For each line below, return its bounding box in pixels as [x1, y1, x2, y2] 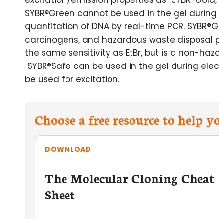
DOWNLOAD [45, 144, 91, 154]
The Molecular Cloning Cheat [45, 169, 214, 187]
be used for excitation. [25, 73, 119, 85]
